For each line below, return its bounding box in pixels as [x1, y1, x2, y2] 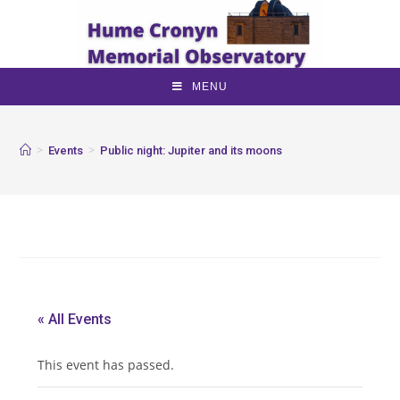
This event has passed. [37, 355, 175, 373]
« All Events [37, 310, 112, 328]
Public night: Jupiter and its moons [100, 143, 283, 157]
